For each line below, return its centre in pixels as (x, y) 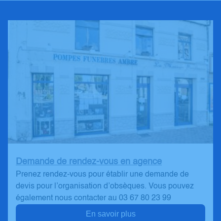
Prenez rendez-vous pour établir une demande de (102, 175)
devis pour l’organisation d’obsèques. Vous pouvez (105, 186)
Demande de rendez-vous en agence (89, 162)
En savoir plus (110, 214)
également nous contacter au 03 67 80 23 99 (93, 198)
